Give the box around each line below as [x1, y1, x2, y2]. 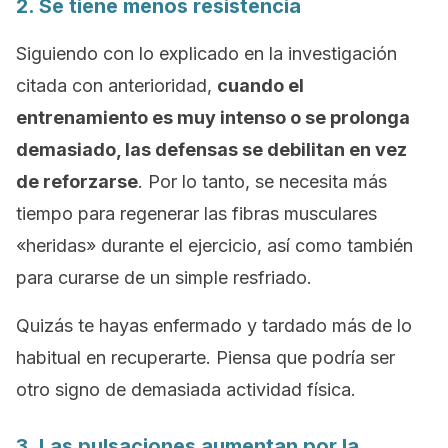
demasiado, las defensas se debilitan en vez [16, 139, 407, 160]
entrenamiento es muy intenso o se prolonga [16, 107, 410, 128]
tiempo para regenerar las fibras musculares [16, 203, 377, 224]
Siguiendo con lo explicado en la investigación [16, 43, 397, 64]
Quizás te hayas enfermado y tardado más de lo [16, 315, 412, 336]
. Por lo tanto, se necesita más [138, 171, 387, 192]
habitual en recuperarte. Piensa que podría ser [16, 347, 395, 368]
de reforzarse [16, 171, 138, 192]
